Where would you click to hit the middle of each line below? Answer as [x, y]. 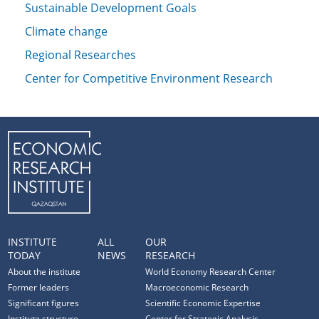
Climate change [66, 31]
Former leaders [39, 287]
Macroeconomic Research [197, 287]
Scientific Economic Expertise [203, 303]
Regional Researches [80, 55]
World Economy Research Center [211, 272]
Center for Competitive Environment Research [149, 78]
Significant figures [44, 303]
